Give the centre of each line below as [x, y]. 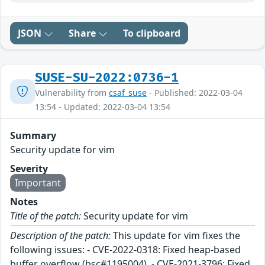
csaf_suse [128, 93]
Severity [29, 169]
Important [38, 183]
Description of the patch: [60, 236]
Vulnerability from [72, 93]
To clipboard [152, 33]
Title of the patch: [46, 216]
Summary [33, 136]
